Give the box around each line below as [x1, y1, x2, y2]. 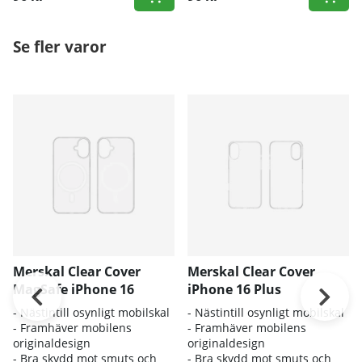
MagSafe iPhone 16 [13, 280, 134, 298]
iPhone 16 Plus [187, 280, 281, 298]
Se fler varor [13, 35, 107, 57]
